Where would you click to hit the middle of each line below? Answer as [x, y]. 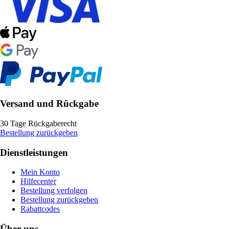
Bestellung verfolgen [54, 191]
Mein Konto [40, 172]
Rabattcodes [40, 209]
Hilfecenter [38, 181]
